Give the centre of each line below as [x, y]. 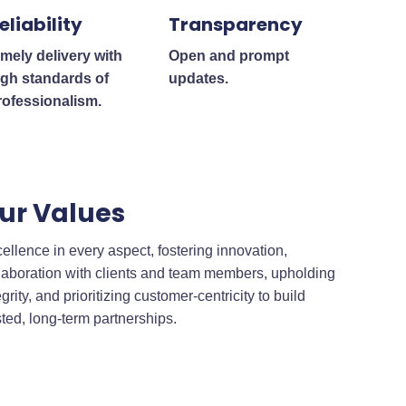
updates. [198, 78]
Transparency [235, 24]
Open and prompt [228, 55]
